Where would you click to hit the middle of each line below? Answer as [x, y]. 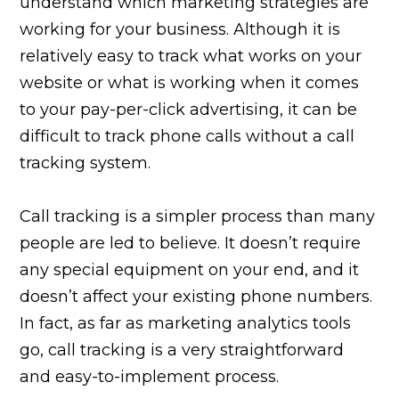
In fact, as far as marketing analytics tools [186, 323]
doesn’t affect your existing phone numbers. [196, 296]
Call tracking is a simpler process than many [198, 216]
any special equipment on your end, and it [190, 269]
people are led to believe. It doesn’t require [191, 243]
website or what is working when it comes [190, 82]
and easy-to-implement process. [152, 376]
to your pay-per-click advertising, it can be [189, 109]
